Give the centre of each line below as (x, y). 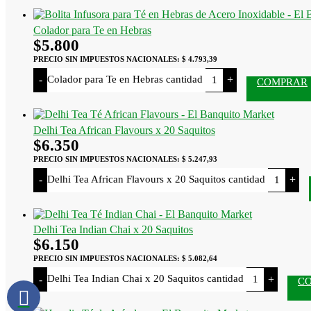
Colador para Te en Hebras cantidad (125, 79)
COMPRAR (282, 82)
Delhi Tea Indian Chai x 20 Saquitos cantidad (145, 279)
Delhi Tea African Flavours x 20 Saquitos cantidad (156, 179)
